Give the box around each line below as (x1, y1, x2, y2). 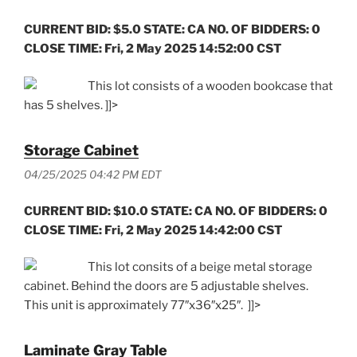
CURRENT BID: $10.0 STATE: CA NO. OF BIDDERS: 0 (24, 203, 328, 218)
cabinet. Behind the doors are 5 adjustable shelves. (24, 279, 308, 294)
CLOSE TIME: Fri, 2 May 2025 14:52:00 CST (24, 41, 281, 57)
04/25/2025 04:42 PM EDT (24, 168, 162, 182)
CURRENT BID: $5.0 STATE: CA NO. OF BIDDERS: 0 (24, 22, 320, 37)
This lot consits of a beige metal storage (88, 260, 312, 275)
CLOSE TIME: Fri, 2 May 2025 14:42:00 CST (24, 222, 282, 237)
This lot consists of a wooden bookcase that (88, 78, 333, 93)
